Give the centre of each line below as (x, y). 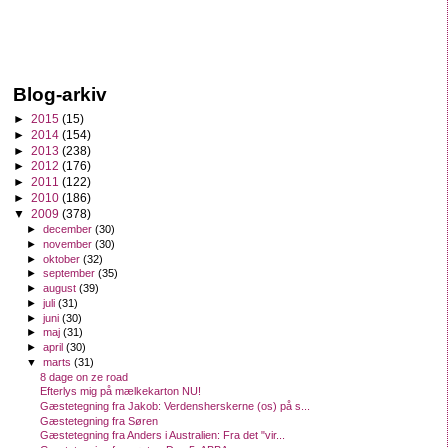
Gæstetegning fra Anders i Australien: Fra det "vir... (163, 435)
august (61, 288)
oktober (63, 258)
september (71, 273)
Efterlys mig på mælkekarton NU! (121, 391)
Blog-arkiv (60, 94)
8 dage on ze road (84, 376)
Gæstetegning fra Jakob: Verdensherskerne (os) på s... (175, 405)
